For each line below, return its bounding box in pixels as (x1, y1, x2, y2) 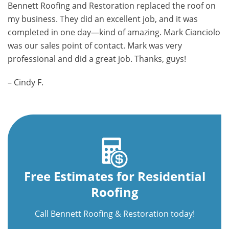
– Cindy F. (8, 77, 43, 88)
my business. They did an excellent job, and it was (8, 13, 198, 25)
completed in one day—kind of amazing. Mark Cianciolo (8, 27, 220, 38)
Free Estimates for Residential (24, 168, 205, 185)
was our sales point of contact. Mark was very (8, 40, 182, 51)
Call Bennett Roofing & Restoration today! (34, 208, 195, 219)
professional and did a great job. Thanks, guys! (8, 53, 186, 64)
